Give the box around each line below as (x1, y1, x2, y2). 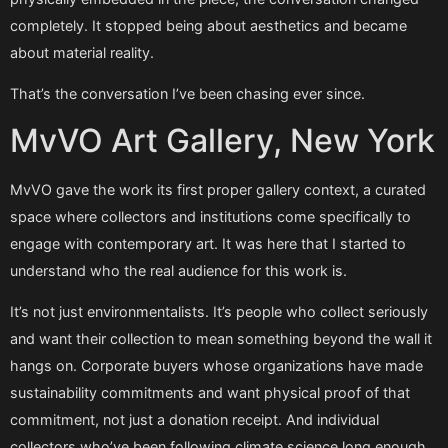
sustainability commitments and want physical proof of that (10, 384, 410, 402)
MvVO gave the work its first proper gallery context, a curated (10, 180, 426, 198)
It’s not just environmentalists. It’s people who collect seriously (10, 303, 428, 321)
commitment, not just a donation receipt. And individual (10, 411, 379, 429)
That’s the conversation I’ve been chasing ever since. (10, 85, 365, 103)
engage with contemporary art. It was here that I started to (10, 234, 406, 252)
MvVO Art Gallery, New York (10, 120, 435, 160)
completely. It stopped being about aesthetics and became (10, 16, 407, 34)
